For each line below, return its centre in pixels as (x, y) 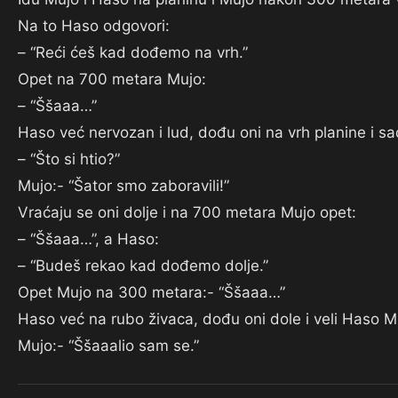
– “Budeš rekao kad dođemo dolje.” (143, 266)
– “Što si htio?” (69, 159)
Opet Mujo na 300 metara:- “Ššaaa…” (151, 292)
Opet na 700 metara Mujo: (112, 79)
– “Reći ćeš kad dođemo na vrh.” (133, 52)
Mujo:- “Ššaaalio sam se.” (108, 346)
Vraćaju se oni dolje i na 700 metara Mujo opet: (187, 212)
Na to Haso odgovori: (94, 26)
